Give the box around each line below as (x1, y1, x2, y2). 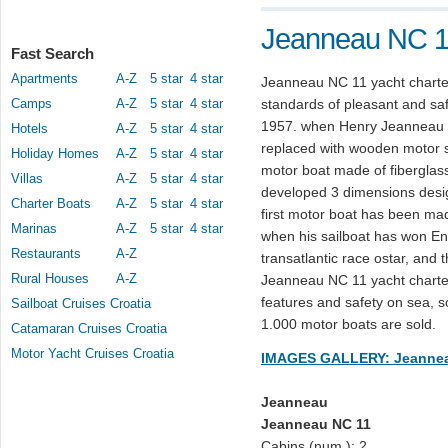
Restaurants (11, 246, 81, 261)
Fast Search (11, 45, 94, 62)
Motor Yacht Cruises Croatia (11, 346, 174, 361)
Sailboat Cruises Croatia (11, 296, 151, 311)
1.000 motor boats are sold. (261, 316, 436, 332)
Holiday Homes (11, 146, 99, 161)
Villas (11, 171, 43, 186)
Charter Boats (11, 196, 91, 211)
